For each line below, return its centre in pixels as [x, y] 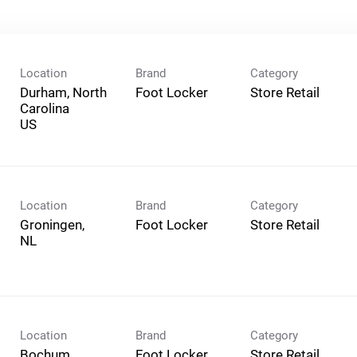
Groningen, [52, 224]
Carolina [45, 108]
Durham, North [63, 92]
